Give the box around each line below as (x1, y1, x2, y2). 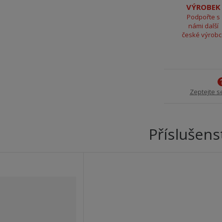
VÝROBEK (186, 1, 221, 12)
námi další (188, 21, 219, 30)
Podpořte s (187, 12, 221, 21)
